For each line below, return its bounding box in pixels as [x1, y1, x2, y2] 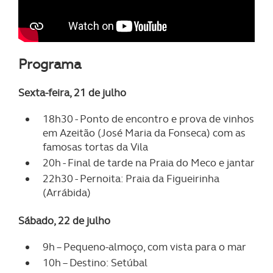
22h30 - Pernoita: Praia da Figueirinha [43, 172, 219, 186]
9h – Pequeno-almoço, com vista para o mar [43, 240, 246, 254]
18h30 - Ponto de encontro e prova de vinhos [43, 112, 254, 126]
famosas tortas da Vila [43, 140, 148, 154]
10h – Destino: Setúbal [43, 256, 147, 270]
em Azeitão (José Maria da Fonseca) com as [43, 126, 246, 140]
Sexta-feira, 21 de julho [18, 86, 126, 100]
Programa [18, 55, 81, 74]
